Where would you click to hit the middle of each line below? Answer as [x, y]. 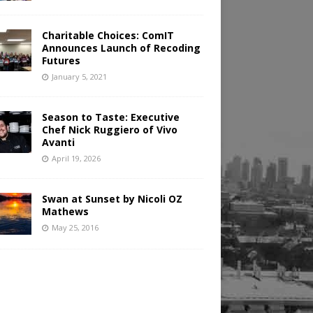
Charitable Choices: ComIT [108, 36]
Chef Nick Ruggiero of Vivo [109, 130]
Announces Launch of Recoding [121, 48]
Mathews [65, 212]
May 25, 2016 [75, 228]
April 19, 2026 [76, 159]
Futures [61, 61]
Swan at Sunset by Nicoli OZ [112, 199]
